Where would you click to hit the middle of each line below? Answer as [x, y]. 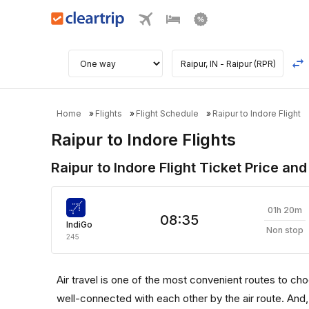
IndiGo [79, 225]
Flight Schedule [167, 113]
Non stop [285, 230]
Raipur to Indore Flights [143, 140]
